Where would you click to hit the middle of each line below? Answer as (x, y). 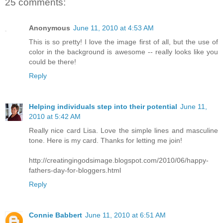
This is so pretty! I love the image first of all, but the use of (123, 42)
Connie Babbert (56, 215)
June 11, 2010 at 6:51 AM (125, 215)
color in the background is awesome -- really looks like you (123, 52)
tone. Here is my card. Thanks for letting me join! (106, 141)
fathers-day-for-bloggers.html (75, 170)
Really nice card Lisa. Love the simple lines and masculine (123, 131)
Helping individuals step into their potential (103, 107)
